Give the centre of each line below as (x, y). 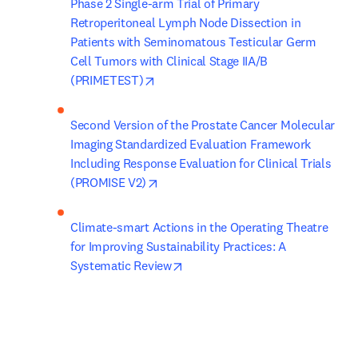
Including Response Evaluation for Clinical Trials (201, 163)
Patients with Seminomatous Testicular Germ (193, 42)
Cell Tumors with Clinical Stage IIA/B (169, 61)
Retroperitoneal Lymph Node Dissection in (186, 22)
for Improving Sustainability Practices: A (178, 246)
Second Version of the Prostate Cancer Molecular (203, 125)
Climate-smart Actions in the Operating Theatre (199, 227)
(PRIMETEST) (107, 80)
